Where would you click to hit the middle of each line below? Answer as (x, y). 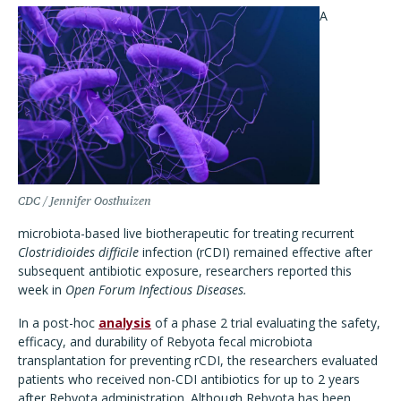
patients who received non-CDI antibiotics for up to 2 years (189, 379)
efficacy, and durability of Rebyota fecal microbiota (165, 341)
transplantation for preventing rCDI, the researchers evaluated (198, 360)
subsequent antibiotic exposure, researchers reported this (185, 271)
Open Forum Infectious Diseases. (156, 290)
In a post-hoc (58, 323)
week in (42, 290)
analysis (125, 323)
